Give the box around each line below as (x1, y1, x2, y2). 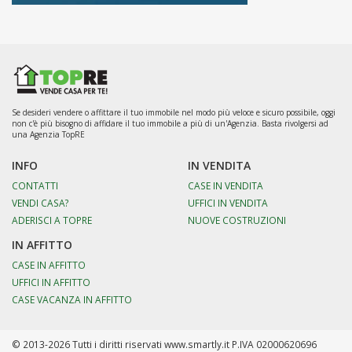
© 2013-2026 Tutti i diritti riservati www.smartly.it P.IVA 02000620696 (12, 337, 317, 350)
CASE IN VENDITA (188, 178, 263, 192)
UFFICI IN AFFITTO (12, 275, 90, 288)
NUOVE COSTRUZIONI (188, 213, 286, 226)
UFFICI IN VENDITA (188, 196, 268, 209)
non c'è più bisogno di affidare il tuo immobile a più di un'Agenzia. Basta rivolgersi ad (12, 117, 328, 129)
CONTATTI (12, 178, 58, 192)
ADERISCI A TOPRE (12, 213, 92, 226)
